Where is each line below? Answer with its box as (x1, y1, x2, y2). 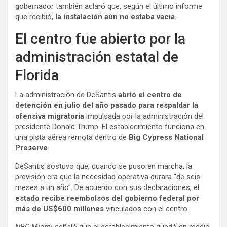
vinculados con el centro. (106, 204, 189, 214)
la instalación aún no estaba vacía (55, 12, 175, 22)
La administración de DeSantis (15, 90, 118, 100)
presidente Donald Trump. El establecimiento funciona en (15, 122, 204, 132)
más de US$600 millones (15, 204, 106, 214)
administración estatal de (15, 49, 178, 66)
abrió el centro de (118, 90, 182, 100)
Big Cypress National (129, 133, 204, 142)
